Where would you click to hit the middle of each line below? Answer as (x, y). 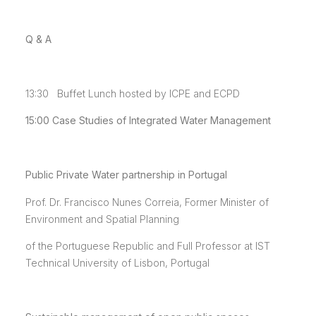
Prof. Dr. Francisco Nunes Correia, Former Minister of (147, 202)
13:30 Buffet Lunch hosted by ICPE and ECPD (132, 94)
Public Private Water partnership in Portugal (126, 175)
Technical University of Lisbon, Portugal (117, 263)
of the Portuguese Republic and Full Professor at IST (147, 246)
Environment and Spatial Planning (102, 219)
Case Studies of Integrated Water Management (161, 121)
